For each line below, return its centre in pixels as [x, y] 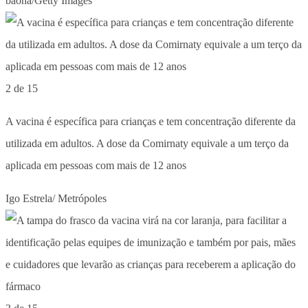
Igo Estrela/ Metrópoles [56, 198]
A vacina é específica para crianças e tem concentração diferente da [151, 121]
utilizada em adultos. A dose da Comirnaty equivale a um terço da [147, 143]
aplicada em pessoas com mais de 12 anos [96, 165]
